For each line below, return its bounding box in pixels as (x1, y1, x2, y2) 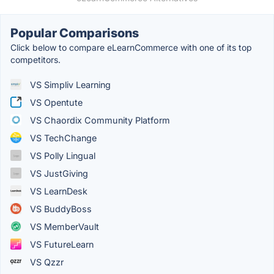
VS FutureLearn (28, 239, 94, 250)
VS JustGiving (28, 168, 88, 179)
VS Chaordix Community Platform (28, 114, 170, 125)
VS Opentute (28, 97, 83, 108)
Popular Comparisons (10, 25, 139, 40)
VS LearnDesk (28, 185, 87, 196)
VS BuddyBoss (28, 203, 92, 214)
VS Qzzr (28, 256, 64, 267)
